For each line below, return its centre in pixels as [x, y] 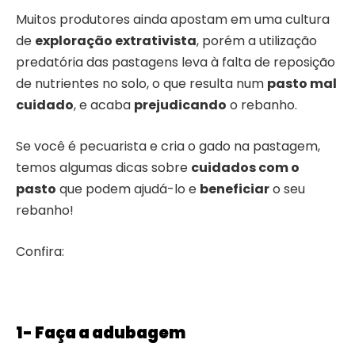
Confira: [40, 251]
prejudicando [180, 105]
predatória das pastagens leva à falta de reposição [176, 62]
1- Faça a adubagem [101, 332]
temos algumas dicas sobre [103, 167]
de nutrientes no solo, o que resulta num [141, 83]
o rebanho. [262, 105]
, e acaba [104, 105]
